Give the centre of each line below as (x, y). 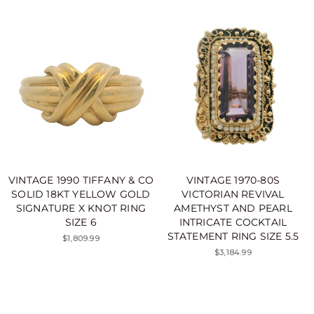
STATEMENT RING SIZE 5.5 (233, 236)
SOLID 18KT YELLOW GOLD (81, 194)
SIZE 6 (81, 222)
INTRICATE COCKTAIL (233, 222)
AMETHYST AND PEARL (233, 208)
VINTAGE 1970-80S (233, 180)
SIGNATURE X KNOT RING (81, 208)
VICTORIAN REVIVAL (233, 194)
